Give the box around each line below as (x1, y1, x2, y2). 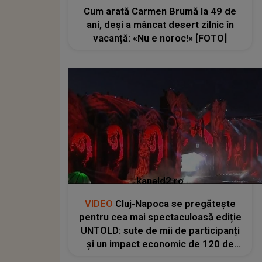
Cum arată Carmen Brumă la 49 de (84, 6, 237, 18)
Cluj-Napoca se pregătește (112, 198, 236, 209)
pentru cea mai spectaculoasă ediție (78, 211, 242, 223)
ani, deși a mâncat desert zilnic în (86, 19, 234, 31)
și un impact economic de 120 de (86, 238, 234, 250)
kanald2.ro (136, 175, 184, 187)
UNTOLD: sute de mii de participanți (80, 225, 240, 236)
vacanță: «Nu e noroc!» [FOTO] (93, 33, 227, 44)
